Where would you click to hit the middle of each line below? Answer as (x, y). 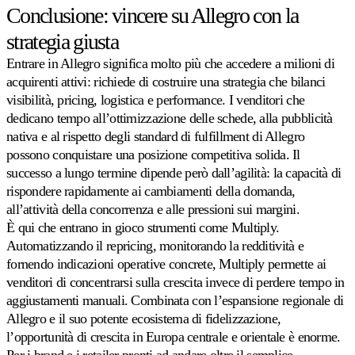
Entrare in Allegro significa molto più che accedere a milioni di (170, 64)
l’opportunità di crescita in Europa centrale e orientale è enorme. (174, 337)
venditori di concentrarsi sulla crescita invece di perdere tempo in (176, 282)
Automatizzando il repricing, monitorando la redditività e (155, 246)
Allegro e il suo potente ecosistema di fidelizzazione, (144, 319)
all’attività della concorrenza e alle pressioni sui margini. (153, 210)
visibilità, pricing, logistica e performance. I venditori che (156, 100)
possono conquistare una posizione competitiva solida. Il (153, 155)
